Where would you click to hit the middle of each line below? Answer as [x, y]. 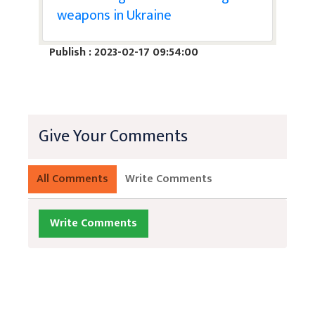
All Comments [72, 179]
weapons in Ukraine [114, 15]
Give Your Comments [113, 136]
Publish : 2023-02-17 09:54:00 [124, 52]
